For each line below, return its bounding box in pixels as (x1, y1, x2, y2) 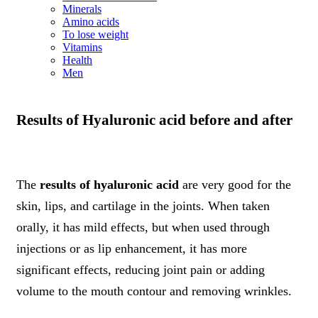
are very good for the (179, 177, 291, 192)
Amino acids (62, 16, 119, 28)
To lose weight (62, 28, 128, 40)
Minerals (62, 3, 102, 15)
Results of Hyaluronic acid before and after (16, 111, 292, 129)
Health (62, 54, 92, 66)
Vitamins (62, 41, 102, 53)
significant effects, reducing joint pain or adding (16, 262, 265, 277)
